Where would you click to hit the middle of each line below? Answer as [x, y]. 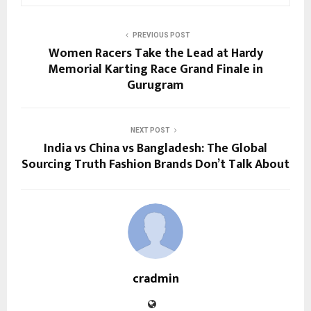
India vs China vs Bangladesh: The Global [155, 148]
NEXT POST [150, 130]
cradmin [155, 279]
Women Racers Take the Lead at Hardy [155, 53]
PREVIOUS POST [161, 35]
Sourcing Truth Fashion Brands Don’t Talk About [155, 164]
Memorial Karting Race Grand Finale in [155, 69]
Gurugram [155, 85]
